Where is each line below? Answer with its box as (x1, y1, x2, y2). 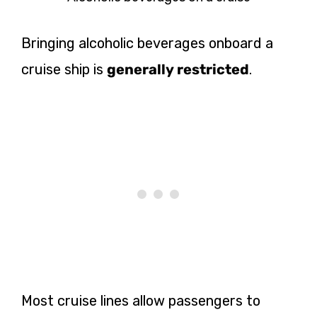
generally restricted (107, 61, 249, 79)
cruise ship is (21, 61, 107, 79)
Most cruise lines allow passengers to (21, 292, 260, 310)
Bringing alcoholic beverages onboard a (21, 35, 273, 52)
